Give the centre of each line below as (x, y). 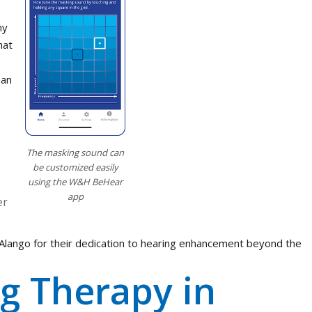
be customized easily (75, 167)
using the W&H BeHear (75, 181)
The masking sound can (75, 152)
